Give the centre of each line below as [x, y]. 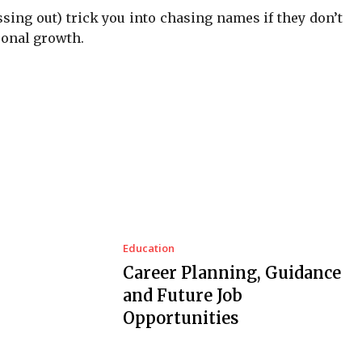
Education [148, 248]
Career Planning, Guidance [232, 272]
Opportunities [180, 318]
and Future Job [182, 295]
